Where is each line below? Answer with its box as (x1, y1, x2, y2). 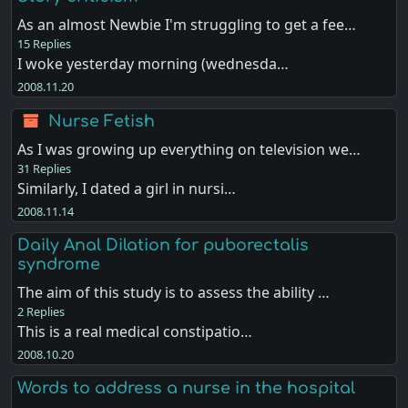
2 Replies (17, 302, 66, 320)
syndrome (17, 254, 101, 273)
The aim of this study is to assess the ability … (17, 281, 331, 302)
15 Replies (17, 36, 72, 53)
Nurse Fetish (48, 111, 156, 130)
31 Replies (17, 159, 72, 177)
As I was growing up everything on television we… (17, 138, 362, 159)
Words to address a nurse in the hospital (17, 378, 356, 397)
